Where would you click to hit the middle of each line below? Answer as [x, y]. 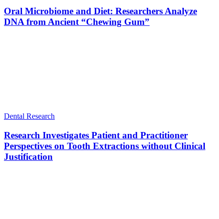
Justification [28, 156]
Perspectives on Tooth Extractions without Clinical [105, 146]
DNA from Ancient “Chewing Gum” [77, 22]
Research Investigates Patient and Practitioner [96, 135]
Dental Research [29, 116]
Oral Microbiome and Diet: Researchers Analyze [100, 11]
